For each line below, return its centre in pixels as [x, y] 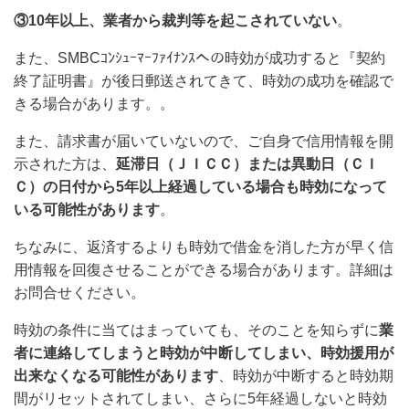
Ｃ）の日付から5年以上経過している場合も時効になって [200, 186]
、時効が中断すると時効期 [306, 375]
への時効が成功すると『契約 [290, 58]
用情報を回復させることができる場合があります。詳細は [204, 269]
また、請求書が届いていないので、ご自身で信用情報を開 [204, 141]
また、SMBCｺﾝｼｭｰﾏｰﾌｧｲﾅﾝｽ [105, 58]
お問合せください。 [79, 292]
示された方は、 [65, 163]
